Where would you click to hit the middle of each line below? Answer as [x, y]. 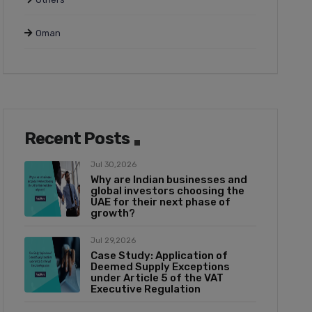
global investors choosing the [167, 190]
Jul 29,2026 [113, 240]
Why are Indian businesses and [169, 179]
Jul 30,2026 [113, 164]
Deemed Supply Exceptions [160, 266]
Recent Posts [77, 138]
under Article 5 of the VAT [157, 278]
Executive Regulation [145, 289]
